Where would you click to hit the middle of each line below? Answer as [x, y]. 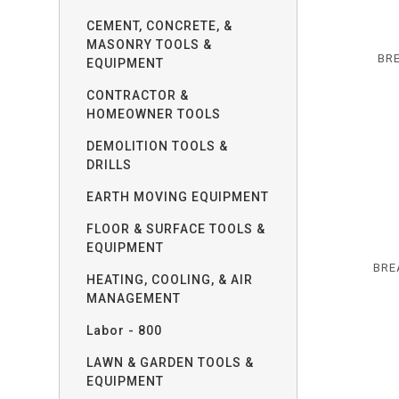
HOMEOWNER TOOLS [154, 114]
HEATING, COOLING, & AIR [170, 280]
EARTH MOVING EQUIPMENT [178, 197]
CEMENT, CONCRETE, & [160, 26]
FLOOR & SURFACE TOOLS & [176, 229]
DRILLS [110, 165]
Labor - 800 [125, 330]
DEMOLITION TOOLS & [158, 146]
